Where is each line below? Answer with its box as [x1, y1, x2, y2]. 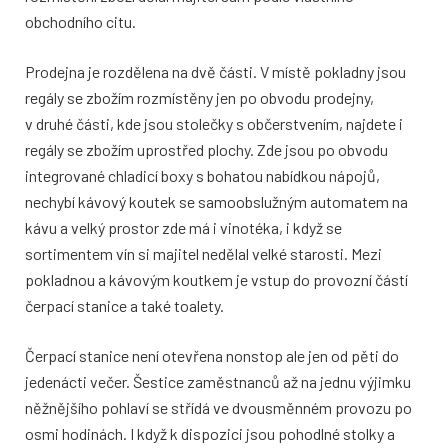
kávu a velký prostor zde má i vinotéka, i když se [25, 217, 342, 237]
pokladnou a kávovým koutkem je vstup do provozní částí [25, 269, 408, 289]
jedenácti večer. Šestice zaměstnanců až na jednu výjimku [25, 371, 411, 391]
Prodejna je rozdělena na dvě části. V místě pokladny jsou [25, 61, 406, 81]
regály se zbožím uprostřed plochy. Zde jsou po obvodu [25, 139, 388, 159]
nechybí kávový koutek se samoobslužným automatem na [25, 191, 408, 211]
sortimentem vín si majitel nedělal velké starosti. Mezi [25, 243, 382, 263]
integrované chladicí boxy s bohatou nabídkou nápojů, [25, 165, 380, 185]
